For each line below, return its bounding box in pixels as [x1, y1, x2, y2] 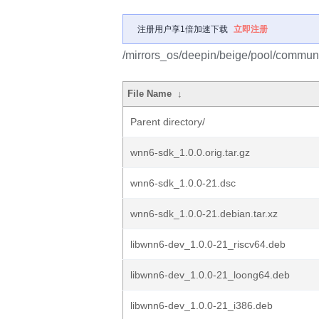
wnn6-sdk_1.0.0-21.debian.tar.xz [130, 208, 278, 219]
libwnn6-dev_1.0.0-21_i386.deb [130, 300, 273, 311]
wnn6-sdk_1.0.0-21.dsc [130, 177, 236, 189]
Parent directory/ [130, 116, 205, 127]
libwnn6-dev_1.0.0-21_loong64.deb [130, 269, 290, 281]
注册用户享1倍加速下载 [137, 24, 228, 34]
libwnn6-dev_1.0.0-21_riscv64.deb [130, 239, 286, 250]
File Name [127, 88, 172, 99]
